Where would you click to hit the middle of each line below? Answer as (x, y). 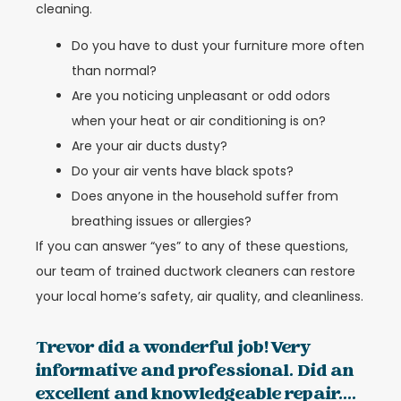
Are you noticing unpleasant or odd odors (201, 95)
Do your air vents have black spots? (183, 171)
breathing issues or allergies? (162, 221)
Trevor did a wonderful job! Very (173, 349)
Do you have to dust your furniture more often (218, 45)
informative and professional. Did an (195, 372)
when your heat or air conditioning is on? (199, 120)
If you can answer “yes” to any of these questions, (192, 246)
